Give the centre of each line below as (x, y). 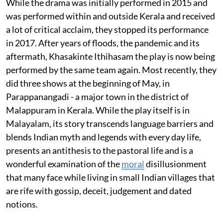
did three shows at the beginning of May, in (88, 83)
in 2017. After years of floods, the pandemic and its (103, 43)
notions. (23, 204)
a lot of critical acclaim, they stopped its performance (107, 29)
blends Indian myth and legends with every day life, (104, 137)
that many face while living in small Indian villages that (111, 177)
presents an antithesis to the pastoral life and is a (100, 150)
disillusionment (175, 164)
